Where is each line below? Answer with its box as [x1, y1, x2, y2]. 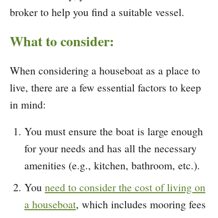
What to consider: [10, 31, 114, 51]
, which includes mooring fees [76, 197, 206, 211]
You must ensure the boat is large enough [24, 124, 203, 138]
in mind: [10, 97, 46, 111]
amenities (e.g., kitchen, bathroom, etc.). [24, 158, 200, 172]
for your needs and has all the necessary [24, 141, 197, 155]
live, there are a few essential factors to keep [10, 80, 201, 94]
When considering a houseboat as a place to [10, 63, 200, 77]
